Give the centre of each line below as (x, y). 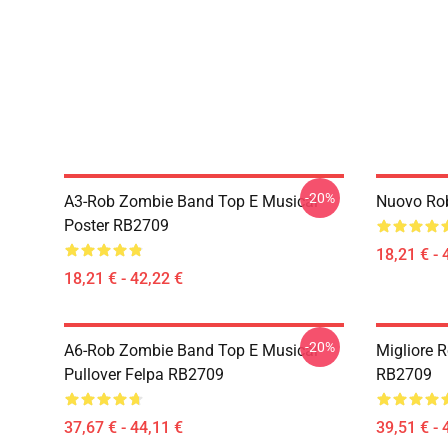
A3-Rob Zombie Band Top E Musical (191, 201)
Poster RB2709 (116, 225)
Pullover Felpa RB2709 (144, 374)
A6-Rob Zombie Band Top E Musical (191, 350)
